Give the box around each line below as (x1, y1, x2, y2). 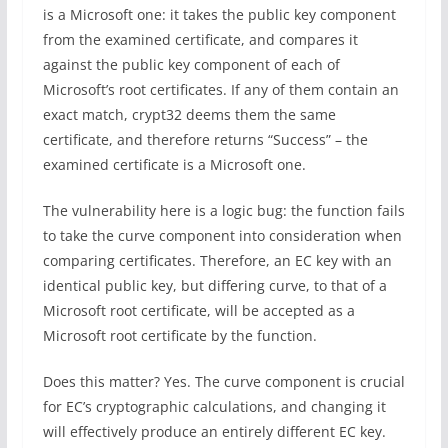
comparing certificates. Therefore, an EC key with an (42, 251, 392, 270)
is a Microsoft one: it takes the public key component (42, 5, 396, 24)
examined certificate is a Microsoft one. (42, 155, 306, 174)
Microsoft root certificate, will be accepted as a (42, 301, 355, 320)
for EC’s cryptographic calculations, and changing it (42, 397, 386, 416)
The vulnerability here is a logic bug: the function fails (42, 201, 405, 220)
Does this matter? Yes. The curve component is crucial (42, 372, 405, 391)
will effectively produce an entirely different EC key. (42, 422, 386, 441)
